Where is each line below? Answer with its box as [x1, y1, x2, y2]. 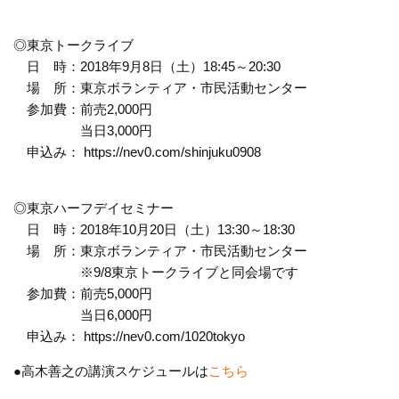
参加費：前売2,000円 [13, 102, 152, 118]
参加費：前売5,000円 [13, 286, 152, 302]
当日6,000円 [13, 307, 152, 323]
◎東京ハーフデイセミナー [13, 200, 174, 216]
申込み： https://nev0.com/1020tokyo [13, 329, 245, 345]
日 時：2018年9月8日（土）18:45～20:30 [13, 59, 281, 75]
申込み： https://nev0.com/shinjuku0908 [13, 144, 261, 160]
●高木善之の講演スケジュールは [13, 363, 208, 379]
